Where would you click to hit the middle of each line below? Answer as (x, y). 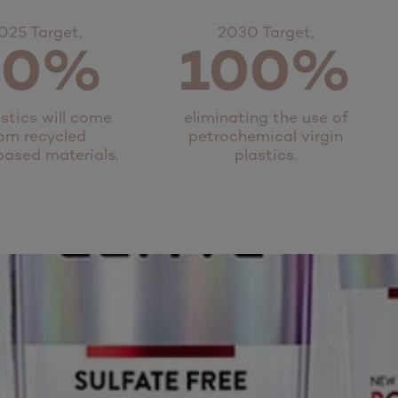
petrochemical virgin (266, 136)
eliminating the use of (266, 117)
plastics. (266, 155)
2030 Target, (266, 32)
